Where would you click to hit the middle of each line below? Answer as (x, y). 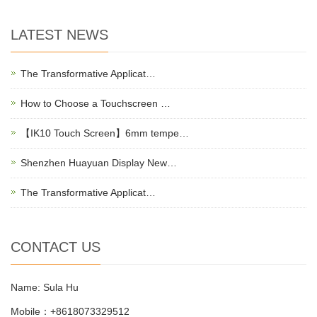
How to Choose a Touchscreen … (96, 103)
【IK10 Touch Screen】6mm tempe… (105, 133)
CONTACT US (56, 247)
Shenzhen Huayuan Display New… (99, 163)
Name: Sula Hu (45, 287)
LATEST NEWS (59, 35)
